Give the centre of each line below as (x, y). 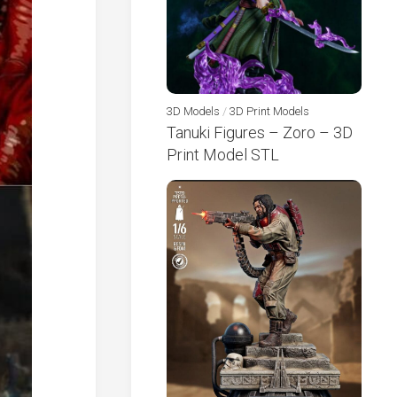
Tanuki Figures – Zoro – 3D (260, 132)
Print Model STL (223, 154)
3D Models (193, 111)
